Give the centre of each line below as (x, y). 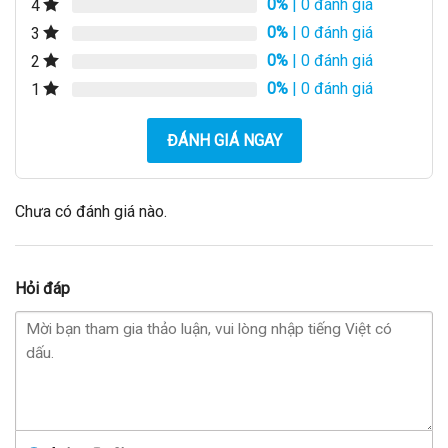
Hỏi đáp (42, 288)
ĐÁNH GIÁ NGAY (224, 140)
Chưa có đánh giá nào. (91, 211)
